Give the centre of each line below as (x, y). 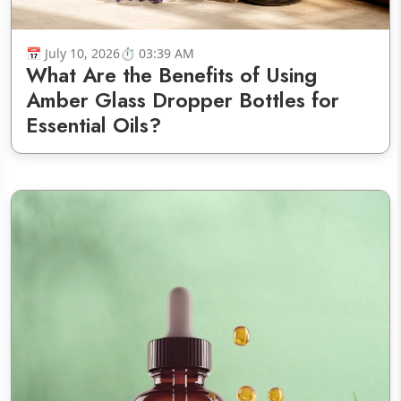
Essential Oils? (94, 126)
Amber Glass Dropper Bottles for (183, 101)
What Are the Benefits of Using (171, 76)
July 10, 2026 (82, 54)
